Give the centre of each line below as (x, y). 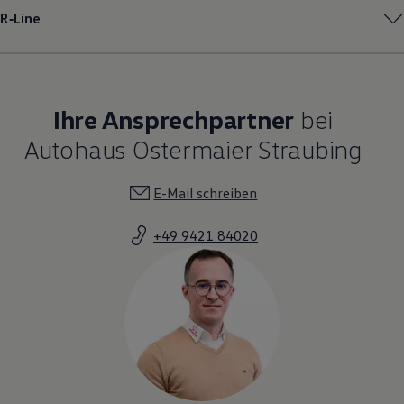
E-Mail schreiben (206, 193)
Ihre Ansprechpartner (174, 119)
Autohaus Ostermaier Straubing (193, 148)
